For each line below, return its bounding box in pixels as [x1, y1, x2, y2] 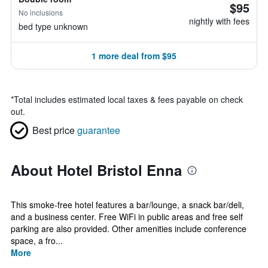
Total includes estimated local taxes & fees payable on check [14, 93, 243, 105]
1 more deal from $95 [92, 50, 176, 62]
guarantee [77, 123, 120, 137]
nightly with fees [189, 15, 249, 27]
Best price [32, 123, 75, 137]
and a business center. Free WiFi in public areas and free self [11, 211, 243, 223]
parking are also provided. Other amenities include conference [11, 223, 246, 234]
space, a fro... [11, 234, 63, 246]
